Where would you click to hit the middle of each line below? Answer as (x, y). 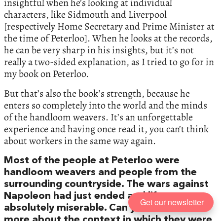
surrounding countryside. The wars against (106, 185)
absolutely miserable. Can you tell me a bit (106, 208)
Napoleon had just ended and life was (94, 197)
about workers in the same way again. (80, 141)
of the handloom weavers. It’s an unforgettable (98, 117)
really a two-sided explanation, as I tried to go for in (109, 62)
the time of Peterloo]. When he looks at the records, (108, 38)
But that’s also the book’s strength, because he (97, 94)
